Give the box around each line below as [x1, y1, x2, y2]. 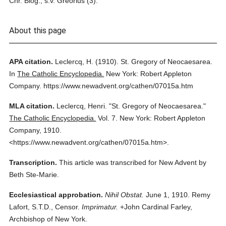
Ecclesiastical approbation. [9, 191, 103, 199]
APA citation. [9, 58, 53, 66]
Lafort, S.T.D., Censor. [9, 203, 80, 211]
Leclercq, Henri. [56, 102, 107, 110]
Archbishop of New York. [9, 215, 88, 223]
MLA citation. [9, 102, 55, 110]
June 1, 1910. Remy [144, 191, 211, 199]
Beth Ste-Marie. [9, 171, 60, 179]
